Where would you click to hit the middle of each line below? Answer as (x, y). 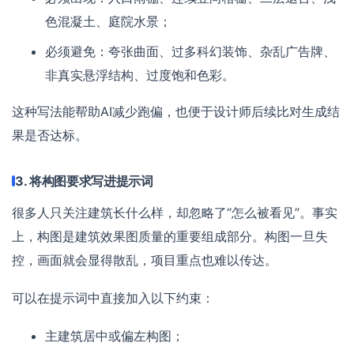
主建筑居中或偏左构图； (115, 335)
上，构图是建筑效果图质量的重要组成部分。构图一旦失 (170, 236)
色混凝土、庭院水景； (109, 21)
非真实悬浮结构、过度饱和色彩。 (140, 75)
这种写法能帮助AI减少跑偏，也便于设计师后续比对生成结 (176, 111)
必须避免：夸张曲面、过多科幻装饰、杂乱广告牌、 (191, 51)
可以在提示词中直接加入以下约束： (113, 298)
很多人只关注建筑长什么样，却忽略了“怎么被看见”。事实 (175, 212)
